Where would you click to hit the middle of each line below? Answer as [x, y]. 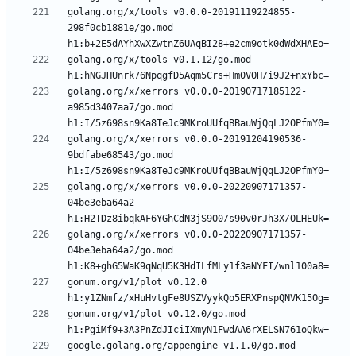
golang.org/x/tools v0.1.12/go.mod [159, 60]
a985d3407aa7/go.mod [120, 108]
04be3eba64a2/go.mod [120, 251]
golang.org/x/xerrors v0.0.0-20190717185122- [187, 92]
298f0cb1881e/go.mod [120, 28]
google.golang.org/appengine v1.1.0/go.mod [182, 346]
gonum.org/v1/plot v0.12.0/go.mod [157, 314]
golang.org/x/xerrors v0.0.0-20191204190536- [187, 139]
